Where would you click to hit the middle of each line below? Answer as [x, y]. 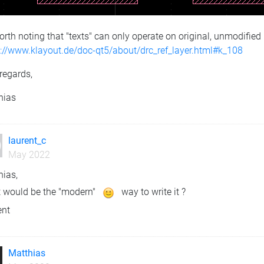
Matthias [27, 253]
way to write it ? [153, 192]
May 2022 [29, 154]
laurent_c [27, 140]
